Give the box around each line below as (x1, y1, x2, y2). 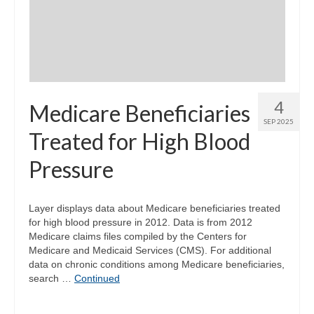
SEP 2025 (264, 116, 294, 125)
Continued (74, 272, 120, 284)
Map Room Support (57, 25, 152, 39)
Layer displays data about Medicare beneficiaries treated (29, 202, 280, 214)
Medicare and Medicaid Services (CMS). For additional (29, 244, 271, 256)
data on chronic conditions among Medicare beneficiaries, (29, 258, 285, 270)
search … (29, 272, 74, 284)
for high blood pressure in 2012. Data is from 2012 (29, 216, 252, 228)
